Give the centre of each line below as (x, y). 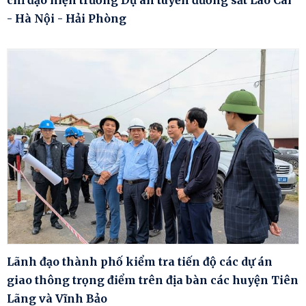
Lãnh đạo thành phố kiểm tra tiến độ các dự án (140, 261)
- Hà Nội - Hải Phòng (67, 18)
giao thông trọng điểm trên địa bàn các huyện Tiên (153, 280)
